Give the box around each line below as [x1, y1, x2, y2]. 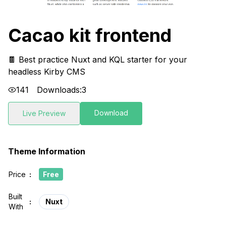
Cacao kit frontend [8, 24, 172, 47]
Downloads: [37, 85, 82, 95]
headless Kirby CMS [8, 67, 85, 77]
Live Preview [23, 109, 66, 118]
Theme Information [8, 146, 85, 157]
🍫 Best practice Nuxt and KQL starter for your [8, 54, 187, 65]
